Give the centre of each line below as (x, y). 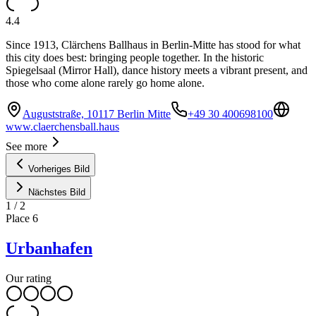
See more (26, 146)
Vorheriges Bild (59, 169)
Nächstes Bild (57, 192)
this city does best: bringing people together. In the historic (135, 57)
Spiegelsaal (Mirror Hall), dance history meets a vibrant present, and (157, 70)
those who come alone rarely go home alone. (105, 83)
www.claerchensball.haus (62, 126)
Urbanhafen (49, 248)
